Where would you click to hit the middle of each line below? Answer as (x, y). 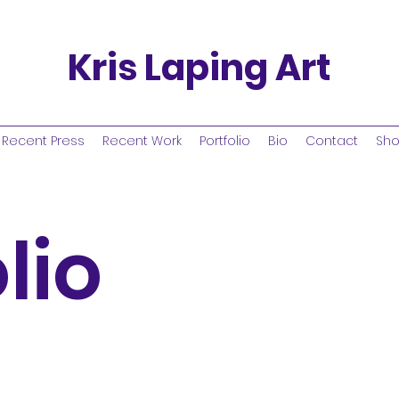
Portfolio (224, 141)
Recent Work (142, 141)
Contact (331, 141)
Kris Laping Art (199, 68)
